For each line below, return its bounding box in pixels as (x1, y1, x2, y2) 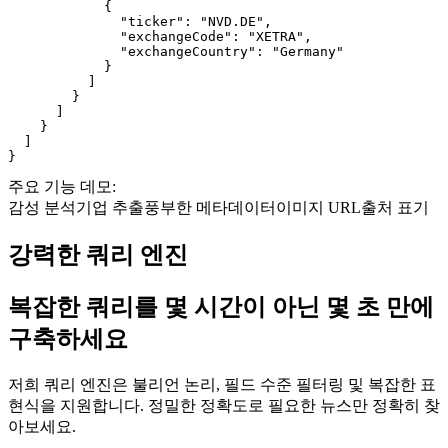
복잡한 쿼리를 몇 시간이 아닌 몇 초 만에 (8, 294, 434, 321)
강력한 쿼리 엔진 (8, 242, 188, 269)
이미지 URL (276, 199, 361, 217)
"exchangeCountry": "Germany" (8, 44, 344, 60)
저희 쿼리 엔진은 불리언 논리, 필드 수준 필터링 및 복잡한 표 (8, 376, 436, 394)
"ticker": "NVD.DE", (8, 14, 272, 30)
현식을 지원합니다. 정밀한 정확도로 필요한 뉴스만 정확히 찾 (8, 397, 440, 415)
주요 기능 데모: (8, 178, 116, 196)
